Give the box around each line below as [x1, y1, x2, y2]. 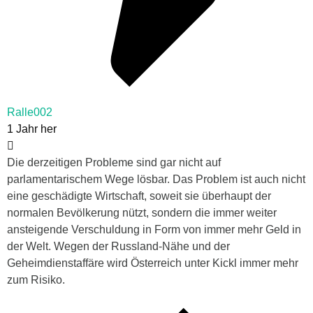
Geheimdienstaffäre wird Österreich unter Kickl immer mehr [7, 256, 298, 269]
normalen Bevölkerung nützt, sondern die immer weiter [7, 206, 277, 219]
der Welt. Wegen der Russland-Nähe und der [7, 240, 230, 252]
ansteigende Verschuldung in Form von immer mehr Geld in [7, 223, 301, 235]
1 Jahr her [7, 122, 57, 135]
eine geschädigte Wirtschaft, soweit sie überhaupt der [7, 189, 271, 202]
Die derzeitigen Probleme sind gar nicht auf [7, 156, 221, 168]
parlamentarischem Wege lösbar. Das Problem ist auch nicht [7, 173, 305, 185]
